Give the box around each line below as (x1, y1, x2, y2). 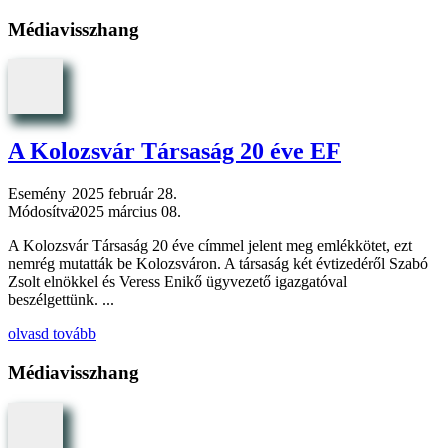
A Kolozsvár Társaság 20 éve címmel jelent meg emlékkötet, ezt (8, 237, 412, 255)
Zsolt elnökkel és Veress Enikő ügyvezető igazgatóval (8, 273, 347, 291)
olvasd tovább (8, 325, 96, 343)
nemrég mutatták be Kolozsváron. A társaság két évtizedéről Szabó (8, 255, 428, 273)
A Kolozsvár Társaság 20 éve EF (8, 138, 341, 165)
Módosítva (8, 203, 75, 221)
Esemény (8, 185, 66, 203)
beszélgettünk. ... (8, 291, 114, 309)
